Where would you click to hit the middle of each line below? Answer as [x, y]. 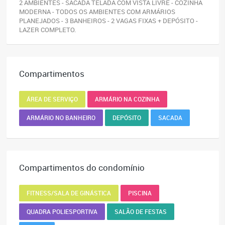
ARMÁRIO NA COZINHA [127, 99]
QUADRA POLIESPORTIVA [62, 212]
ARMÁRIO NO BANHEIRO [61, 118]
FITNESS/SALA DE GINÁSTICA [69, 193]
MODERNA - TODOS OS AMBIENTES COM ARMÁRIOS [97, 12]
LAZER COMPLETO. [47, 30]
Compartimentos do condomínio [82, 168]
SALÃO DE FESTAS [141, 212]
